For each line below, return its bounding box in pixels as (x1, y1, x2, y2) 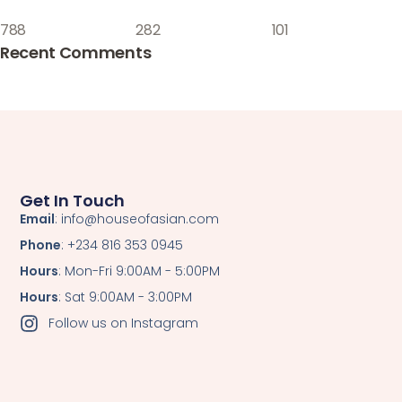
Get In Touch (20, 188, 126, 212)
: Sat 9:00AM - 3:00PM (58, 287, 193, 306)
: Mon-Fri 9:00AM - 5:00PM (58, 261, 221, 280)
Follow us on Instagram (48, 313, 198, 332)
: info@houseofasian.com (55, 209, 220, 228)
